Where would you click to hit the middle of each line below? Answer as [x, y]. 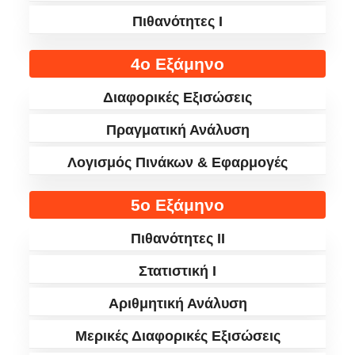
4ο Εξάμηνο [177, 64]
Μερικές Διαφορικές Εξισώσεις [177, 336]
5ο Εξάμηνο [177, 205]
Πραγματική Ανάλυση [177, 130]
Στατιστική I [177, 271]
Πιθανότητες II [177, 239]
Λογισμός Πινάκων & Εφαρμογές [177, 162]
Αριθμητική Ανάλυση [177, 303]
